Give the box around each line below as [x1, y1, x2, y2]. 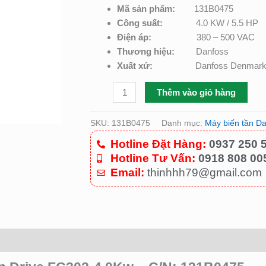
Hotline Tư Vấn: [110, 152, 195, 165]
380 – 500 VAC [197, 32, 255, 43]
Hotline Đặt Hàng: [110, 138, 206, 151]
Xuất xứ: [117, 61, 195, 71]
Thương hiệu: [117, 46, 196, 57]
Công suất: [117, 18, 196, 28]
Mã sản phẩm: [117, 4, 194, 14]
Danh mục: [161, 119, 205, 128]
